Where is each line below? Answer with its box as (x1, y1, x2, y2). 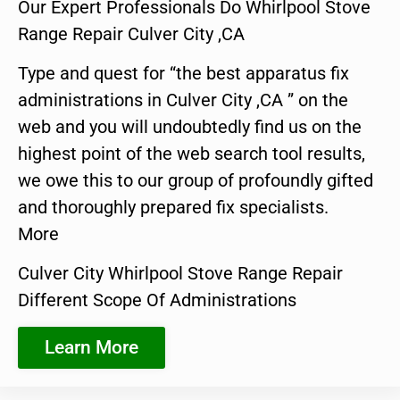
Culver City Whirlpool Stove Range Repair (18, 262, 343, 285)
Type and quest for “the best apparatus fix (18, 62, 349, 84)
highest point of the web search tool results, (18, 142, 365, 164)
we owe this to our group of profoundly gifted (18, 169, 373, 191)
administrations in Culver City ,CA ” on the (18, 88, 348, 111)
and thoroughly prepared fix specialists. (18, 196, 329, 218)
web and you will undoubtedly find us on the (18, 115, 362, 137)
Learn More (45, 336, 138, 358)
